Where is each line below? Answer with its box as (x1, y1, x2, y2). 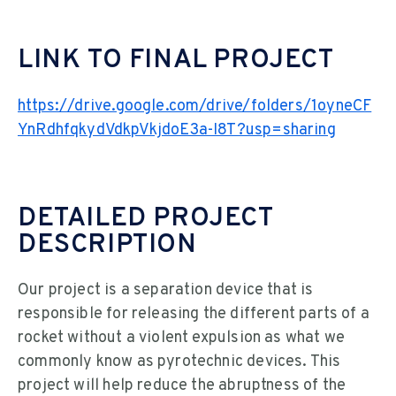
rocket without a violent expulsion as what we (18, 328, 346, 349)
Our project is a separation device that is (18, 280, 314, 301)
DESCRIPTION (18, 228, 197, 262)
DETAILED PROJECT (18, 202, 274, 235)
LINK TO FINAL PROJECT (18, 44, 334, 78)
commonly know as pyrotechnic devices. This (18, 352, 341, 373)
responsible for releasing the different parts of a (18, 304, 369, 325)
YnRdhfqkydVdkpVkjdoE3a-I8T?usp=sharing (18, 119, 336, 141)
